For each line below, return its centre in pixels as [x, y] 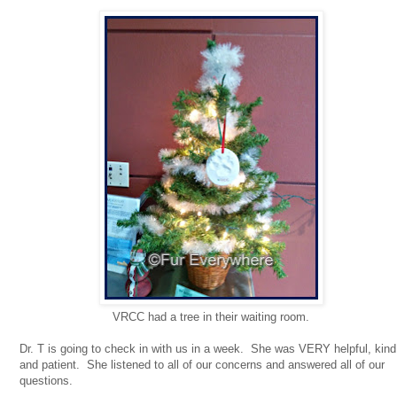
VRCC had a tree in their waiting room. [211, 317]
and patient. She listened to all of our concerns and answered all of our [202, 365]
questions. [46, 381]
